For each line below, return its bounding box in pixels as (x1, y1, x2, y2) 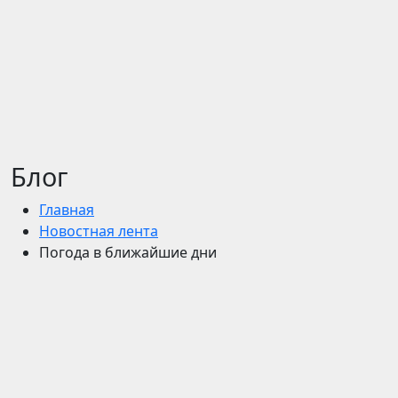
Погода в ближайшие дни (39, 243, 217, 262)
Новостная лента (39, 221, 158, 241)
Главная (39, 200, 94, 219)
